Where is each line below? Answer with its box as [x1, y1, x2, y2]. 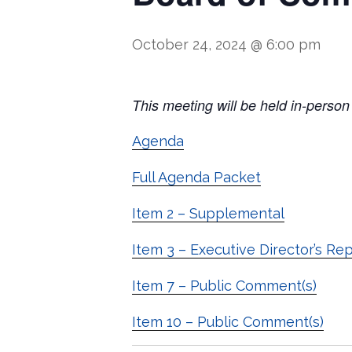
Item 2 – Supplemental [132, 205, 284, 222]
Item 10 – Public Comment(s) [132, 313, 324, 330]
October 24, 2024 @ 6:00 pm [132, 36, 321, 53]
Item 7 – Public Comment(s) [132, 277, 317, 294]
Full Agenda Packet [132, 169, 261, 185]
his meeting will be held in [141, 95, 302, 115]
